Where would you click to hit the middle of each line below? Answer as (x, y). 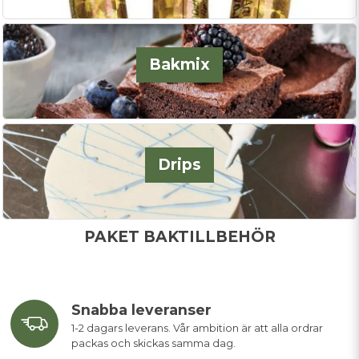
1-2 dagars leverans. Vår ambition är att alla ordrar (197, 328)
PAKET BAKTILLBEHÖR (179, 237)
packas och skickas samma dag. (153, 343)
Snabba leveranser (141, 310)
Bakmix (179, 64)
